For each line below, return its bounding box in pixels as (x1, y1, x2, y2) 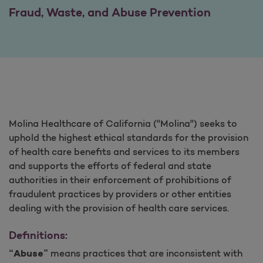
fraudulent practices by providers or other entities (9, 188, 231, 200)
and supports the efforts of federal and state (9, 160, 211, 172)
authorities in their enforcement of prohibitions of (9, 174, 231, 186)
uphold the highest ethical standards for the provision (9, 131, 248, 144)
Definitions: (9, 228, 68, 242)
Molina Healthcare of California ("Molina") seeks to (9, 117, 237, 130)
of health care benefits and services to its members (9, 146, 240, 158)
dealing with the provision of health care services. (9, 202, 229, 214)
